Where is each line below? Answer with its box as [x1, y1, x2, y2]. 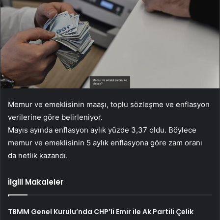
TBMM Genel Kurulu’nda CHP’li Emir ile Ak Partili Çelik [8, 207, 194, 217]
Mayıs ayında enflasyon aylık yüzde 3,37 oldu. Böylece [8, 125, 196, 135]
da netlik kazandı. [8, 151, 68, 161]
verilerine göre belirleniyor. [8, 112, 103, 122]
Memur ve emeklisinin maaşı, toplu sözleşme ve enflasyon [8, 100, 210, 110]
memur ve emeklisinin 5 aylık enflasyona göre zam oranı [8, 138, 202, 148]
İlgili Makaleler [8, 177, 63, 188]
